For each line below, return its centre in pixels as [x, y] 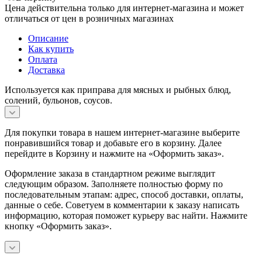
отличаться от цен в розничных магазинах [89, 18]
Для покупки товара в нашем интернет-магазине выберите [122, 132]
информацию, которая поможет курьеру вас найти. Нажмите [126, 215]
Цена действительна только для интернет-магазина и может [124, 8]
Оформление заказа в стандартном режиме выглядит [110, 173]
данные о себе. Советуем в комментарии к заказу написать [122, 205]
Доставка [46, 70]
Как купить [51, 49]
